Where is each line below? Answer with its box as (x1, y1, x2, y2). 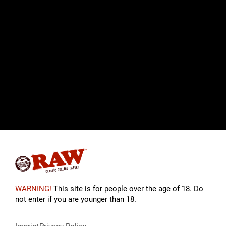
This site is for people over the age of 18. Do (51, 184, 203, 194)
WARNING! (15, 184, 51, 194)
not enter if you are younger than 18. (15, 195, 136, 204)
